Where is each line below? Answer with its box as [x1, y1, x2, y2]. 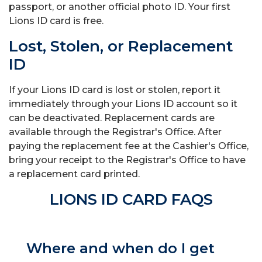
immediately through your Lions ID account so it [9, 98, 237, 109]
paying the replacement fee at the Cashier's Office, [9, 140, 249, 151]
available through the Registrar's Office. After [9, 126, 222, 137]
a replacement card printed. [9, 168, 142, 180]
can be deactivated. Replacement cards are [9, 112, 215, 123]
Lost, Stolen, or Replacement [9, 37, 233, 56]
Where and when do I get [26, 240, 215, 257]
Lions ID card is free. [9, 15, 106, 26]
